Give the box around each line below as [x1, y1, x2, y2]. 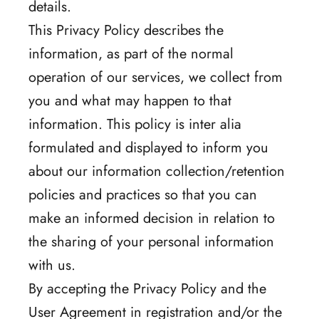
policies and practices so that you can [28, 184, 257, 205]
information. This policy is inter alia [28, 113, 241, 135]
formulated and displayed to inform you [28, 137, 268, 158]
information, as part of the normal [28, 43, 234, 64]
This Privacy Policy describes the [28, 19, 224, 41]
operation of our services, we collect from [28, 66, 283, 88]
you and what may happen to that [28, 90, 231, 111]
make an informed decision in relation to [28, 207, 275, 229]
